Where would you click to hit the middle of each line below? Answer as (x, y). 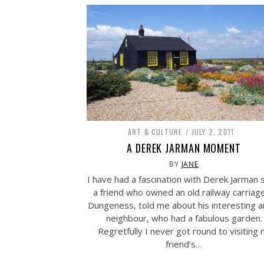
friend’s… (184, 244)
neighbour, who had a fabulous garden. (184, 218)
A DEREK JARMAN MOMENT (184, 148)
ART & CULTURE (155, 132)
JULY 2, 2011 (213, 132)
